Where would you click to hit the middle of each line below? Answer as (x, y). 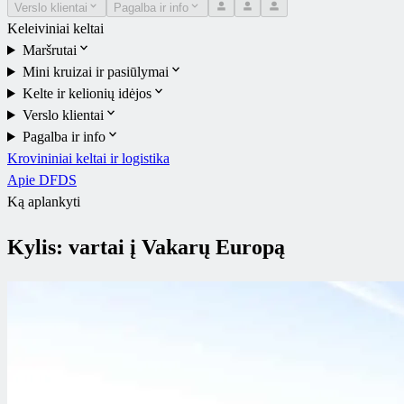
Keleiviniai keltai (55, 28)
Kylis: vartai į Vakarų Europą (146, 247)
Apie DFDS (42, 179)
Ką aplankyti (44, 201)
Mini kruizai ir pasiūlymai (95, 71)
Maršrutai (49, 50)
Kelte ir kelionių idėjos (87, 93)
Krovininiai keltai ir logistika (88, 158)
